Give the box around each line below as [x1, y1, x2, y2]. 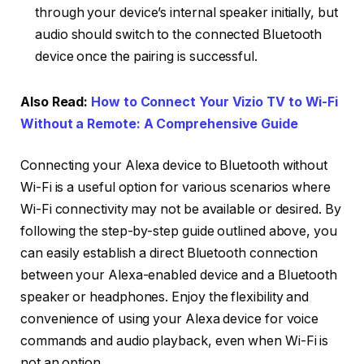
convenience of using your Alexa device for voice [20, 311, 319, 327]
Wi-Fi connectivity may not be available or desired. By [20, 201, 341, 218]
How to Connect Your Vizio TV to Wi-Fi [91, 93, 339, 110]
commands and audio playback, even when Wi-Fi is [20, 333, 329, 349]
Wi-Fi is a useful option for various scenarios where [20, 180, 331, 196]
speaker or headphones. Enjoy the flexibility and [20, 289, 310, 305]
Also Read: [20, 93, 92, 110]
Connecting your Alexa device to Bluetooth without [20, 158, 328, 174]
